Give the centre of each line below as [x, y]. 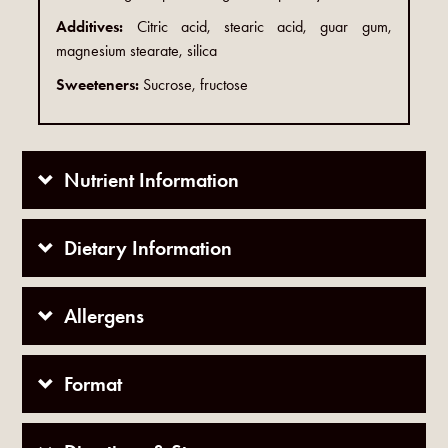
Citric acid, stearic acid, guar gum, [264, 27]
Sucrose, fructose [196, 85]
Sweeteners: [100, 85]
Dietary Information [148, 248]
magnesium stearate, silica [137, 51]
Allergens [104, 316]
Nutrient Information [152, 180]
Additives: [96, 27]
